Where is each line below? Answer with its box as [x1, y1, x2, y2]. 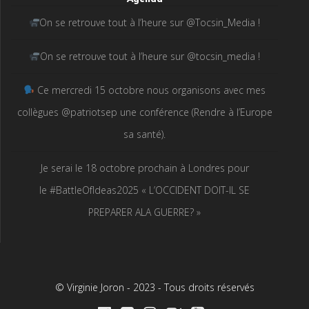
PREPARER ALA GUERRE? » [88, 206, 201, 219]
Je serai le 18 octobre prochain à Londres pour [40, 161, 249, 175]
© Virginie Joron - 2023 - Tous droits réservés [54, 281, 255, 294]
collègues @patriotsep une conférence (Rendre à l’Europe [17, 106, 272, 119]
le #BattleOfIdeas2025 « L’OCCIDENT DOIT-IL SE [39, 183, 250, 197]
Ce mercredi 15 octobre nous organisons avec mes [34, 83, 266, 97]
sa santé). [123, 128, 166, 141]
